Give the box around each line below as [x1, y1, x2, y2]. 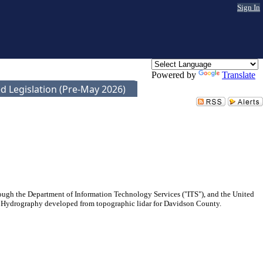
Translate [222, 70, 255, 80]
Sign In [237, 3, 260, 12]
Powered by [151, 70, 198, 80]
